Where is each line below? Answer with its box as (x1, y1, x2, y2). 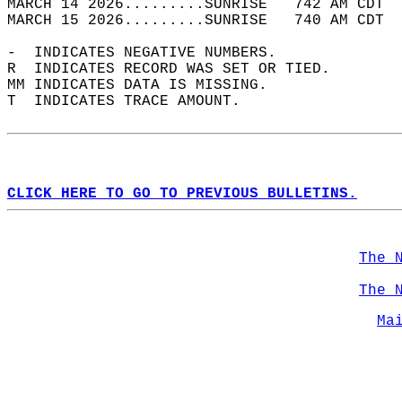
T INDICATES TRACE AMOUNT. (7, 93, 258, 109)
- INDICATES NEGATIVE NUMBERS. (7, 45, 294, 61)
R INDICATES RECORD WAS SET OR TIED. (7, 61, 348, 77)
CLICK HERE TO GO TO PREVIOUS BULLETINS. (7, 186, 357, 202)
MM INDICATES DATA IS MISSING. (7, 77, 285, 93)
